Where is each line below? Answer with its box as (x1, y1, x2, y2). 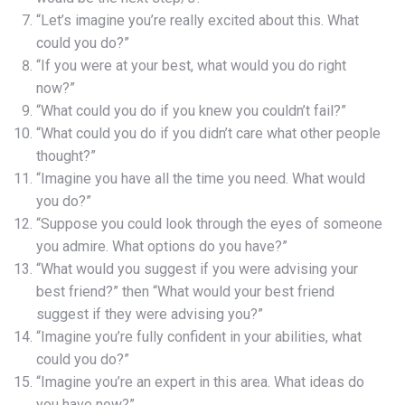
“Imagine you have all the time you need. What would (36, 169, 365, 187)
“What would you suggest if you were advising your (36, 259, 358, 278)
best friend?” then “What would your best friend (36, 282, 334, 300)
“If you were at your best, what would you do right (36, 56, 346, 74)
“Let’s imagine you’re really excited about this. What (36, 11, 359, 29)
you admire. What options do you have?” (36, 237, 287, 255)
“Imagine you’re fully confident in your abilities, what (36, 327, 362, 345)
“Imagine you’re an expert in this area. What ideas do (36, 372, 364, 391)
